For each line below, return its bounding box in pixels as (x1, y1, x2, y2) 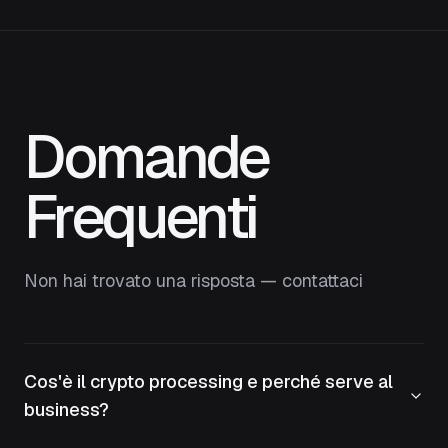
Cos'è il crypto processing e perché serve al (24, 370, 393, 393)
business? (24, 398, 109, 421)
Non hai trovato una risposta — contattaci (24, 269, 363, 292)
